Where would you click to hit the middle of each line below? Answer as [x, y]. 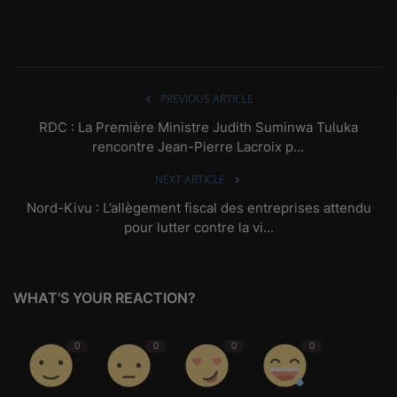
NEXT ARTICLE [190, 179]
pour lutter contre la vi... [198, 227]
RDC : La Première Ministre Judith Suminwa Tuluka [198, 127]
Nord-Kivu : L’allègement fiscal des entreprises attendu [198, 207]
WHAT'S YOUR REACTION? [105, 297]
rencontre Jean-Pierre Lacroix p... [198, 146]
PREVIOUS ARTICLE [207, 98]
